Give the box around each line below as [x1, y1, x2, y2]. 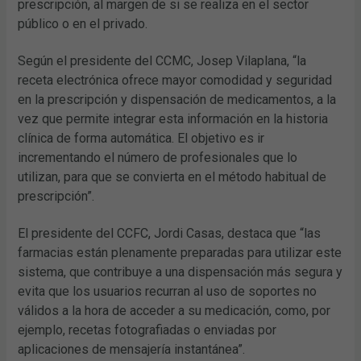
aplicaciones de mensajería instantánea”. [18, 341, 246, 357]
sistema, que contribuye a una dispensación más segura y [18, 263, 343, 280]
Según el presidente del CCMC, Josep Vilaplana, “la [18, 53, 307, 69]
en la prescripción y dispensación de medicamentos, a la [18, 92, 337, 108]
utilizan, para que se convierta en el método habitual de [18, 169, 327, 185]
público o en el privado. [18, 16, 148, 32]
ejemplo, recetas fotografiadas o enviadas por [18, 322, 277, 338]
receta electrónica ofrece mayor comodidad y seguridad [18, 73, 333, 89]
